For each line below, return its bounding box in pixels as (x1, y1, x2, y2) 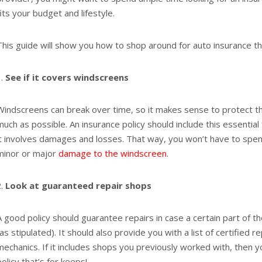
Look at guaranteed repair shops (5, 180, 151, 191)
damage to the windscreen (58, 147, 167, 159)
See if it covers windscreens (5, 71, 129, 83)
